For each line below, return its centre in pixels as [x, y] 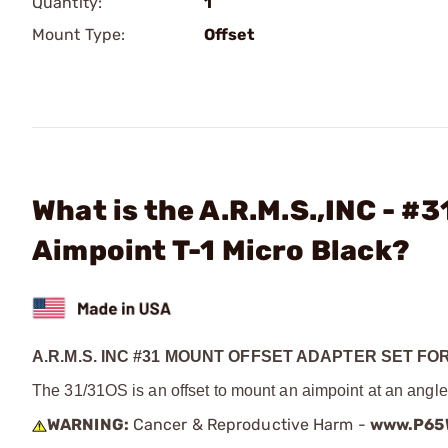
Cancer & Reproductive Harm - [249, 424]
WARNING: [88, 424]
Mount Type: [79, 34]
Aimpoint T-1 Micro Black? [221, 250]
